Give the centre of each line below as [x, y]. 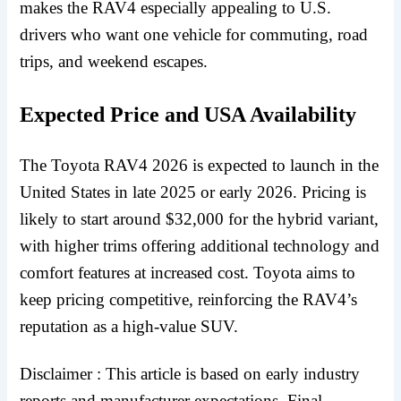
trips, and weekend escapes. [114, 62]
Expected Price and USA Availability [188, 114]
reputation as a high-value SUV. [129, 326]
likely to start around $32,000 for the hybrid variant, [200, 218]
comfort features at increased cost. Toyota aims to [188, 272]
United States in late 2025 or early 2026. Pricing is [193, 192]
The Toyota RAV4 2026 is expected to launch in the [200, 165]
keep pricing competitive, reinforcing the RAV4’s [189, 299]
